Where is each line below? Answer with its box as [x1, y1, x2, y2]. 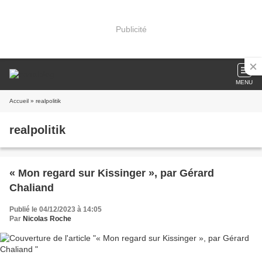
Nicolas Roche [23, 215, 71, 223]
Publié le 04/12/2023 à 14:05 [9, 205, 102, 213]
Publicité [115, 24, 147, 34]
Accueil [9, 98, 29, 104]
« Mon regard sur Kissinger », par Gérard [9, 167, 214, 179]
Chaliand [9, 182, 54, 194]
